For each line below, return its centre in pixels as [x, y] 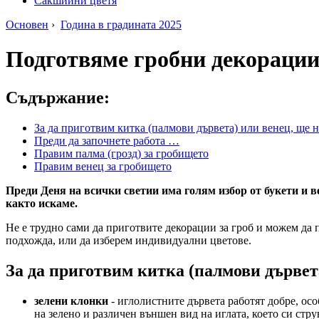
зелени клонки [71, 300]
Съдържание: [58, 97]
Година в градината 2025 [121, 25]
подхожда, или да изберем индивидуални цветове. [129, 240]
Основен [27, 25]
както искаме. [42, 203]
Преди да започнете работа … [107, 140]
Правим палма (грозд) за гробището [121, 153]
